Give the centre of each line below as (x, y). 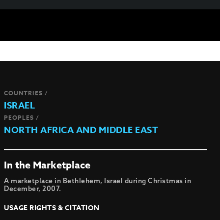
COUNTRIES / (26, 93)
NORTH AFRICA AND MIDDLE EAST (81, 130)
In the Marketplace (47, 165)
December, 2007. (33, 189)
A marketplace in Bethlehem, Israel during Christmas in (98, 181)
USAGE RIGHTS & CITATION (52, 208)
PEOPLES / (22, 118)
